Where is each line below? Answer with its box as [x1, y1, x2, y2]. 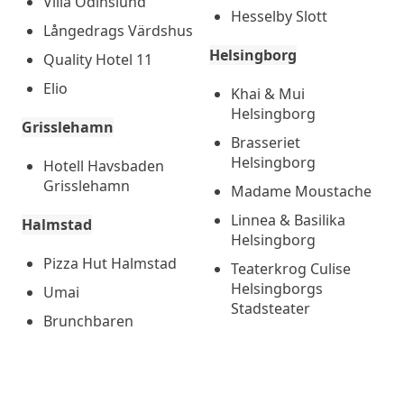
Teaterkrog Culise [231, 259, 351, 279]
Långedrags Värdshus [43, 21, 193, 41]
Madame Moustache [231, 181, 372, 201]
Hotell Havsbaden [43, 156, 164, 176]
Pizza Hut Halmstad [43, 253, 177, 273]
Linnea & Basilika [231, 210, 345, 230]
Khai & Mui [231, 84, 305, 104]
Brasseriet [231, 133, 300, 152]
